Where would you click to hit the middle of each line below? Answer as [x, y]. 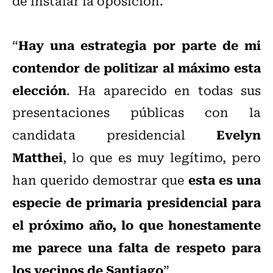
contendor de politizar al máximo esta [136, 67]
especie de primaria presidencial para [136, 202]
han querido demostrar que [100, 180]
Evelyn [239, 134]
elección [39, 90]
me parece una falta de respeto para [136, 247]
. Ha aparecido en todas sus [164, 90]
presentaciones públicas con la [136, 112]
